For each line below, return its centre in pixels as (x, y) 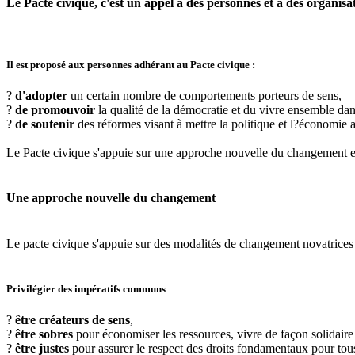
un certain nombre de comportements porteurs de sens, (204, 96)
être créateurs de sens (73, 320)
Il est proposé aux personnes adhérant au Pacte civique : (131, 64)
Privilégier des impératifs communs (86, 288)
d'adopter (41, 96)
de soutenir (46, 124)
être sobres (44, 334)
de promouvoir (57, 110)
